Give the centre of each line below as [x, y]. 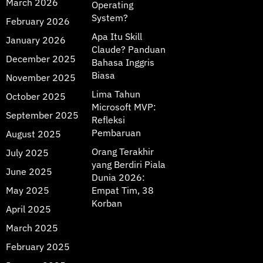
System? [110, 17]
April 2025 [28, 209]
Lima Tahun [116, 94]
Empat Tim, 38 [123, 190]
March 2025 [32, 227]
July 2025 [27, 152]
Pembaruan [116, 132]
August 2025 [33, 134]
